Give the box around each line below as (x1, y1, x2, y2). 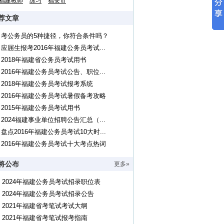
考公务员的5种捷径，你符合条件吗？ (1, 32, 108, 39)
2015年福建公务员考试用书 (1, 104, 80, 111)
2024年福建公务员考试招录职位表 (2, 178, 100, 185)
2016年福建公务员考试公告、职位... (1, 68, 105, 75)
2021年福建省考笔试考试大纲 (2, 202, 87, 209)
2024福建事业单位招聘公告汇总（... (1, 116, 105, 123)
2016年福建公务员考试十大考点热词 (1, 140, 106, 147)
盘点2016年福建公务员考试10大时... (1, 128, 106, 135)
